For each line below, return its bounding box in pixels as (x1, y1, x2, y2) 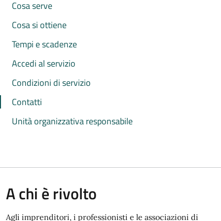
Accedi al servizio (12, 57, 75, 70)
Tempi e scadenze (12, 37, 77, 51)
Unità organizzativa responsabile (12, 114, 133, 128)
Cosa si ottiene (12, 18, 67, 32)
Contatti (12, 95, 42, 109)
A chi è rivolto (6, 182, 97, 205)
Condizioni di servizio (12, 76, 91, 89)
